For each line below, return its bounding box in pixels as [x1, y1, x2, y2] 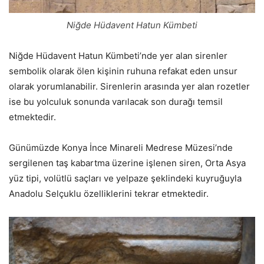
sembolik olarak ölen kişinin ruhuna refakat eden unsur [9, 65, 237, 77]
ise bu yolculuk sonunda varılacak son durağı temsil [9, 95, 223, 107]
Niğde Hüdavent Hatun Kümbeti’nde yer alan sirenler [9, 49, 227, 61]
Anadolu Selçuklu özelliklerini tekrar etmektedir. [9, 187, 209, 199]
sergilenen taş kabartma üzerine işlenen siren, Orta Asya [9, 157, 246, 169]
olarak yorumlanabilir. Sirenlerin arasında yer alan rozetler [9, 80, 250, 92]
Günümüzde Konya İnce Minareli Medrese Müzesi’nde [9, 141, 233, 153]
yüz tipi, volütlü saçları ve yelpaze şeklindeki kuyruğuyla [9, 172, 242, 184]
